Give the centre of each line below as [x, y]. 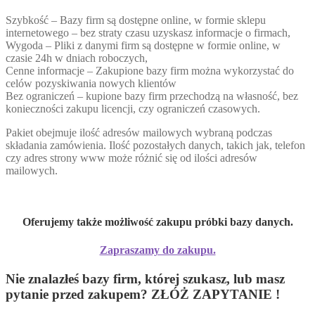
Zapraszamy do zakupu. [157, 250]
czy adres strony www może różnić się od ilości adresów [131, 158]
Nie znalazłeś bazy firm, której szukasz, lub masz [145, 278]
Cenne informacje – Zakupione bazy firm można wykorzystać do [150, 71]
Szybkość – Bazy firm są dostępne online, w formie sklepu [136, 20]
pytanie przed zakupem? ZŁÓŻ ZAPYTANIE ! [143, 294]
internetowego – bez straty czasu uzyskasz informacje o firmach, [148, 33]
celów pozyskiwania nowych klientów [91, 83]
